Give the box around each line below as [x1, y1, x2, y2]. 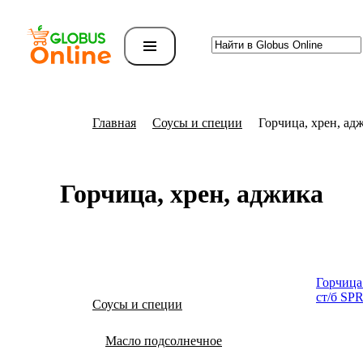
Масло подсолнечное [105, 334, 222, 348]
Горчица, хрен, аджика [60, 179, 323, 209]
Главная [92, 116, 136, 130]
